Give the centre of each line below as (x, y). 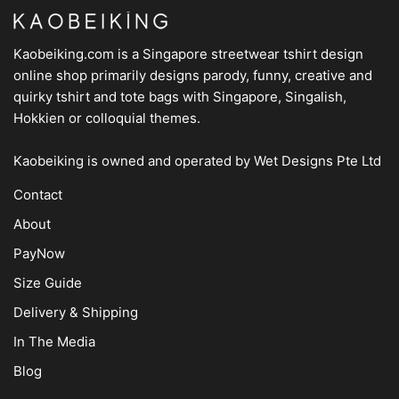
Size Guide (48, 282)
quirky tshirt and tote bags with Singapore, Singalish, (180, 96)
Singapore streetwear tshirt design (253, 53)
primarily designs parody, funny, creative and (230, 75)
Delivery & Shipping (76, 312)
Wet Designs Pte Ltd (318, 160)
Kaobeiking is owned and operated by (134, 160)
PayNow (39, 253)
